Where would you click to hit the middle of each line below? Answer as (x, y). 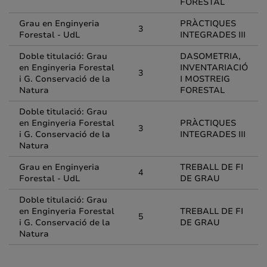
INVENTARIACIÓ (214, 68)
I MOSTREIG (205, 79)
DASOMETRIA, (210, 56)
